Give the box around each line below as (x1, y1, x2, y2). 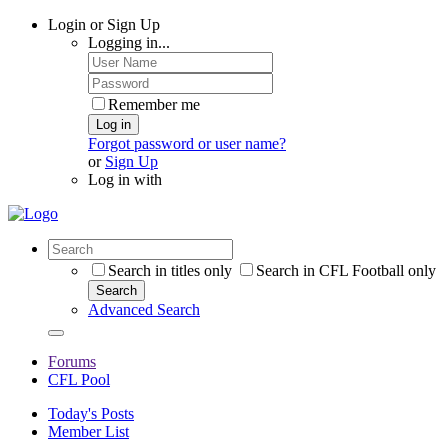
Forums (48, 353, 96, 370)
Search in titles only (108, 262, 232, 279)
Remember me (108, 96, 200, 113)
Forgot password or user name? (88, 135, 286, 152)
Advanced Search (88, 301, 200, 318)
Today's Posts (48, 405, 134, 422)
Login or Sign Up (48, 16, 160, 33)
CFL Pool (48, 371, 110, 388)
